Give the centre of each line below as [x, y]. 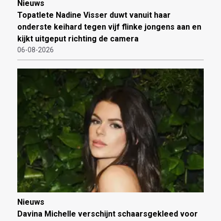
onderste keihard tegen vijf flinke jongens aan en [109, 27]
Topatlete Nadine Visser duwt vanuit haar [94, 15]
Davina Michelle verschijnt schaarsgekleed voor [108, 214]
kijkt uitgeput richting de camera [78, 39]
